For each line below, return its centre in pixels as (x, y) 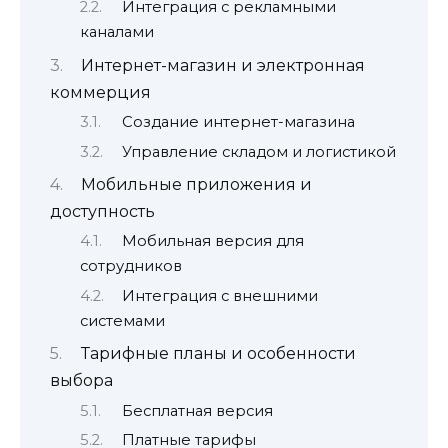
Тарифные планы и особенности (218, 354)
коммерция (100, 92)
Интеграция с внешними (219, 295)
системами (122, 320)
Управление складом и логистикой (258, 151)
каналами (117, 32)
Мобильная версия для (212, 241)
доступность (102, 211)
